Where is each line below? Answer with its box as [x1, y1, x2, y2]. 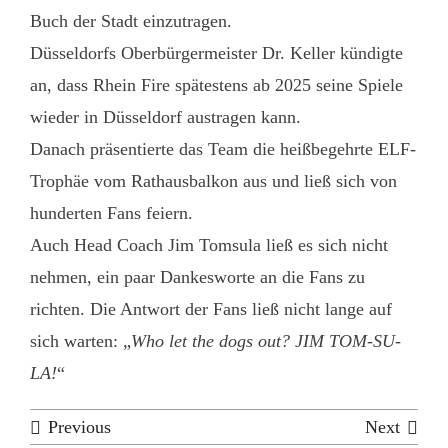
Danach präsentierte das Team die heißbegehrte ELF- [29, 139, 416, 159]
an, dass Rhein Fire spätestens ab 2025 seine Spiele [29, 75, 403, 95]
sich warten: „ [29, 331, 131, 351]
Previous [47, 416, 111, 437]
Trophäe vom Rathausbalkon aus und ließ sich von [29, 171, 397, 191]
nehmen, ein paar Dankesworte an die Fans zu [29, 267, 365, 287]
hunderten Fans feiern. [29, 203, 193, 223]
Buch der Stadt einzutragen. [29, 11, 232, 31]
